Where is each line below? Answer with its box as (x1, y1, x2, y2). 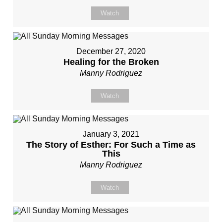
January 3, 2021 (83, 130, 139, 138)
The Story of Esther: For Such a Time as (26, 140, 196, 150)
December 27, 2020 (76, 47, 146, 55)
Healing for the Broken (63, 57, 159, 67)
